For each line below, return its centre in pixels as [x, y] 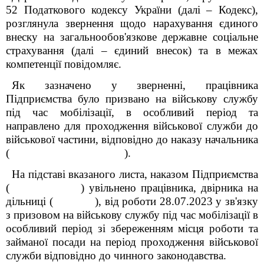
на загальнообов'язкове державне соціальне [151, 37]
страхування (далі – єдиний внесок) [99, 50]
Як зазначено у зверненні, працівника [135, 85]
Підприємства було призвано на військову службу [132, 99]
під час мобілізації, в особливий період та [132, 112]
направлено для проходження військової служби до [132, 126]
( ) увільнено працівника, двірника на [132, 188]
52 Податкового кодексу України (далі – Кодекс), [132, 10]
